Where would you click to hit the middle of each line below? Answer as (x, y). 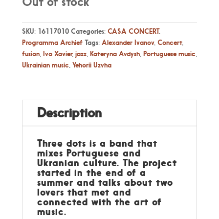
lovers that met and (84, 192)
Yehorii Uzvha (92, 65)
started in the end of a (91, 172)
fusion (31, 53)
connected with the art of (99, 202)
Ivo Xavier (57, 53)
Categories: (89, 31)
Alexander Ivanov (128, 42)
